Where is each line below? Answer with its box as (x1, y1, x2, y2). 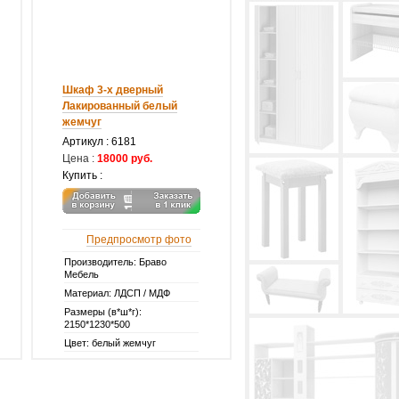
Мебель (64, 269, 99, 280)
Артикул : (62, 135, 111, 148)
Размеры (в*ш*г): (64, 306, 142, 317)
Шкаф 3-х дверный (62, 84, 163, 96)
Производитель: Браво (64, 256, 167, 267)
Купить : (62, 169, 102, 182)
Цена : (62, 152, 94, 165)
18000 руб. (97, 152, 152, 165)
